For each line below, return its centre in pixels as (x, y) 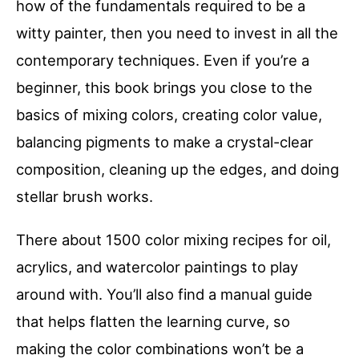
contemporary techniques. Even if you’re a (163, 61)
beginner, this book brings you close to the (164, 88)
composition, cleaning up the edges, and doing (177, 169)
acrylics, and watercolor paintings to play (157, 267)
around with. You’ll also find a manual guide (164, 294)
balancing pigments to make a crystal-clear (165, 142)
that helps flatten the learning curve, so (153, 322)
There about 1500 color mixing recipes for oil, (173, 240)
